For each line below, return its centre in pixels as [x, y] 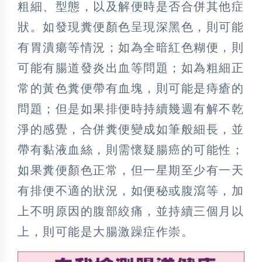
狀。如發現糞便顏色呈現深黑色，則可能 [131, 27]
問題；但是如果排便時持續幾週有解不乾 [131, 108]
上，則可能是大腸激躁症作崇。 [106, 231]
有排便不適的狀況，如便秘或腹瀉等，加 [131, 190]
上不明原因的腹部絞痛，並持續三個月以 [131, 211]
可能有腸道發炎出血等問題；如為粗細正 [131, 68]
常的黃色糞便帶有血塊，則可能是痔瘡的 [131, 88]
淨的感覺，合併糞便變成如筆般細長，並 [131, 129]
